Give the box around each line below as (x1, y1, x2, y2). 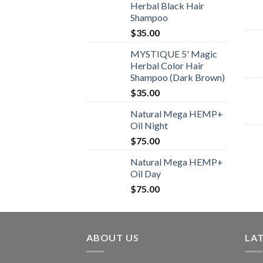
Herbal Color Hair (130, 59, 204, 71)
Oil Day (130, 167, 161, 179)
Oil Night (130, 119, 168, 131)
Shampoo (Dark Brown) (130, 71, 225, 83)
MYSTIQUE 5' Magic (130, 48, 217, 59)
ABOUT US (86, 231, 139, 243)
